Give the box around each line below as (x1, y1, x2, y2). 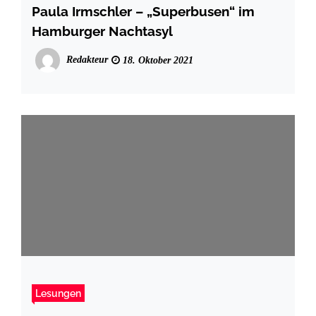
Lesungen (35, 286, 81, 299)
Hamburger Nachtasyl (32, 23, 173, 39)
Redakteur (66, 54, 108, 65)
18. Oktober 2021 (120, 54, 193, 66)
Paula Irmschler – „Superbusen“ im (32, 3, 255, 19)
